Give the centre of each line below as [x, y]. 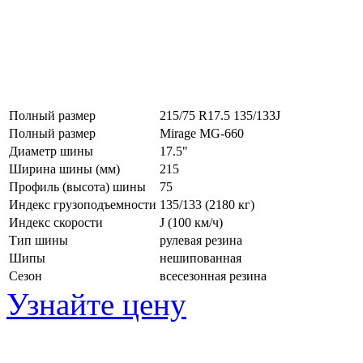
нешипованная [201, 258]
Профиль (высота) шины [77, 186]
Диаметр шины [51, 151]
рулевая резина [201, 240]
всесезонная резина [213, 275]
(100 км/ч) [195, 222]
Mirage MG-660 [202, 133]
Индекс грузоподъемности [83, 204]
